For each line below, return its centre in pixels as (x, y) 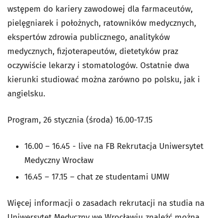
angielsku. (27, 94)
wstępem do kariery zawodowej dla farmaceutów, (100, 9)
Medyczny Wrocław (59, 160)
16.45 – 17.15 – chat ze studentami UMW (97, 177)
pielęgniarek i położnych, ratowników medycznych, (102, 23)
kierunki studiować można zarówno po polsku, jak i (104, 80)
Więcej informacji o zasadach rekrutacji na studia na (106, 203)
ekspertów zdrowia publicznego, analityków (89, 37)
